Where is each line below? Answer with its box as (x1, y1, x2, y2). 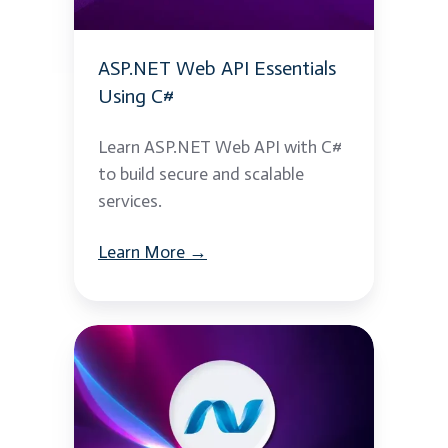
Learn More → (98, 240, 207, 263)
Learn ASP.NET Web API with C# (98, 135, 342, 158)
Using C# (98, 83, 174, 108)
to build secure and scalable (98, 162, 304, 185)
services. (98, 189, 162, 212)
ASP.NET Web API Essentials (98, 55, 336, 80)
